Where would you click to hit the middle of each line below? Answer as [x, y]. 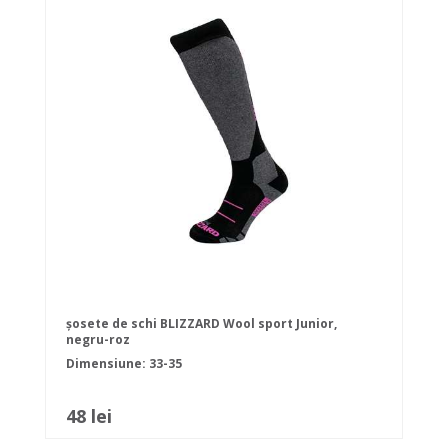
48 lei [89, 416]
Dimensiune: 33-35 [124, 364]
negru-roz [98, 340]
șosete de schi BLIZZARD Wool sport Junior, [201, 324]
